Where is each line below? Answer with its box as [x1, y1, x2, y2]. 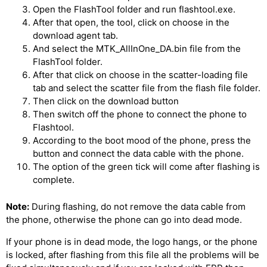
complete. [33, 174, 74, 185]
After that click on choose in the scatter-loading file [33, 69, 248, 80]
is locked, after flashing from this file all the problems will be [6, 249, 259, 260]
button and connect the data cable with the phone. [33, 148, 244, 159]
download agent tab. [33, 30, 118, 41]
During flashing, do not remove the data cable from [29, 200, 246, 212]
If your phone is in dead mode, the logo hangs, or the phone [6, 235, 257, 247]
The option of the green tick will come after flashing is [33, 161, 260, 172]
